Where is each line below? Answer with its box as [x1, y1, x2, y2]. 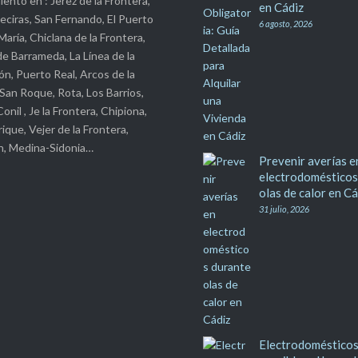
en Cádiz [259, 35, 304, 50]
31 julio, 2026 [259, 239, 309, 250]
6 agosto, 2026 [259, 54, 312, 65]
